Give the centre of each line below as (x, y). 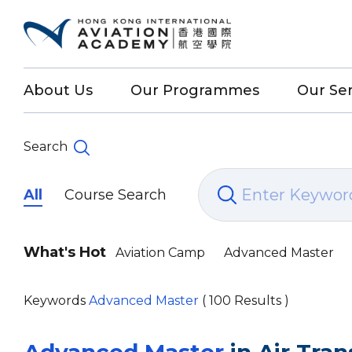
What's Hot (65, 252)
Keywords (56, 301)
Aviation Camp (160, 253)
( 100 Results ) (244, 301)
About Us (58, 90)
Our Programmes (195, 90)
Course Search (115, 195)
